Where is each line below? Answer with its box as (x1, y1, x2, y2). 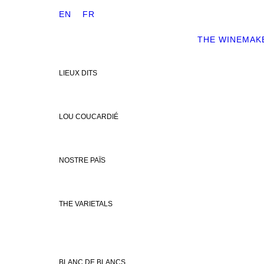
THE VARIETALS (59, 200, 113, 208)
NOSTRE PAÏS (59, 156, 105, 164)
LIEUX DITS (59, 69, 97, 77)
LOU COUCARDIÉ (59, 113, 118, 121)
